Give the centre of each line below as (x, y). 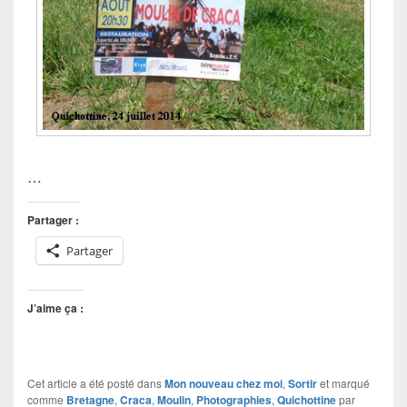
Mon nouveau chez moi (223, 384)
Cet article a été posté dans (96, 383)
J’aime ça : (55, 308)
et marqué (343, 383)
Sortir (303, 384)
